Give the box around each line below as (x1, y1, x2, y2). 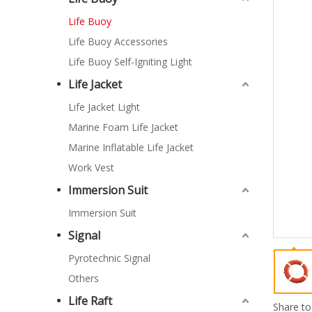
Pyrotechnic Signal (68, 251, 150, 265)
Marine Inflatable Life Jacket (68, 140, 194, 154)
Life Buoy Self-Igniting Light (68, 54, 192, 68)
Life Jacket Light (68, 100, 140, 114)
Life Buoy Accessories (68, 34, 168, 48)
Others (68, 271, 99, 285)
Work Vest (68, 160, 114, 174)
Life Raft (68, 292, 112, 309)
